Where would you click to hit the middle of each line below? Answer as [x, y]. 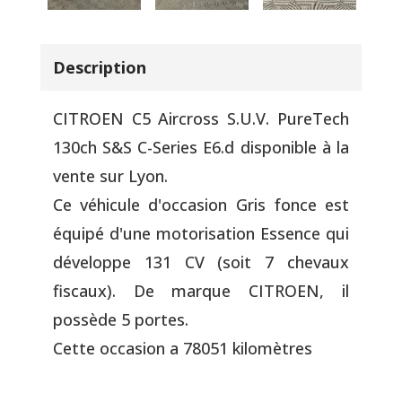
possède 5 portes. [120, 320]
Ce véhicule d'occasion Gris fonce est [201, 205]
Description [99, 68]
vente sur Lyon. [110, 176]
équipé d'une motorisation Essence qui [201, 234]
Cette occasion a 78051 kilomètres [182, 349]
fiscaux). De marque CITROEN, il [201, 291]
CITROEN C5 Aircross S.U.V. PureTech [201, 119]
